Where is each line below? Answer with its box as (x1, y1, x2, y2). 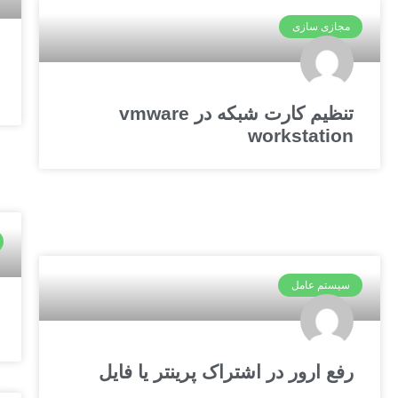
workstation (248, 124, 354, 146)
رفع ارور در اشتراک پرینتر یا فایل (99, 361, 354, 382)
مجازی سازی (291, 20, 350, 34)
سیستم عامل (291, 279, 350, 292)
